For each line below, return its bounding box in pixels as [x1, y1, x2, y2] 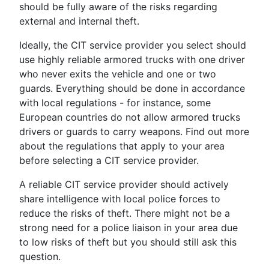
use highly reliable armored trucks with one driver [19, 53, 245, 66]
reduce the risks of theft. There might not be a [19, 207, 230, 220]
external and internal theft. [19, 15, 139, 28]
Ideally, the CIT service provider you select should [19, 39, 246, 52]
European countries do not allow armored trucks [19, 111, 240, 124]
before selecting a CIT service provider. [19, 154, 199, 167]
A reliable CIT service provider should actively [19, 178, 229, 191]
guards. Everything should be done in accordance [19, 82, 245, 95]
